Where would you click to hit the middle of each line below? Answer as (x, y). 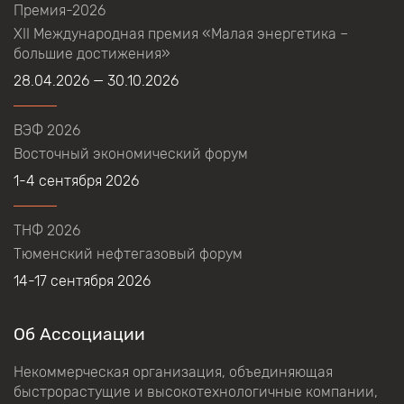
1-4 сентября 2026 (76, 180)
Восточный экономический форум (131, 153)
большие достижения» (92, 53)
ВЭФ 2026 (47, 130)
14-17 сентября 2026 (82, 280)
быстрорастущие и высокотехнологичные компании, (196, 391)
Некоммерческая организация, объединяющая (173, 372)
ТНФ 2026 (47, 230)
